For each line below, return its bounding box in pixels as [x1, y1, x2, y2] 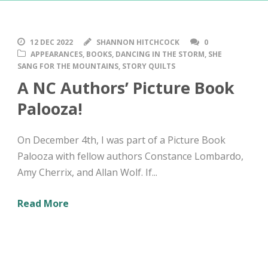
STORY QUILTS [122, 60, 175, 71]
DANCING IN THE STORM [115, 48, 205, 59]
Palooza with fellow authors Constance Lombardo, [17, 149, 243, 163]
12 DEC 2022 [30, 36, 73, 47]
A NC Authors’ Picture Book [17, 76, 234, 99]
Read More [17, 196, 69, 210]
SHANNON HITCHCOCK [96, 36, 179, 47]
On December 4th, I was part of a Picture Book [17, 133, 226, 147]
